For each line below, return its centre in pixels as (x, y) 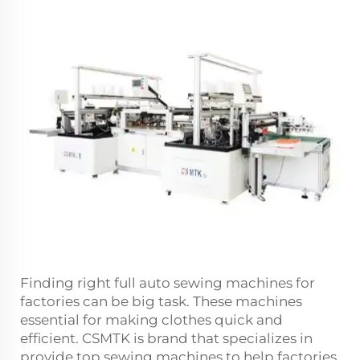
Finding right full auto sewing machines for (168, 282)
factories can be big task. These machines (161, 301)
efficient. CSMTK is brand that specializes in (166, 338)
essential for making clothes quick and (151, 319)
